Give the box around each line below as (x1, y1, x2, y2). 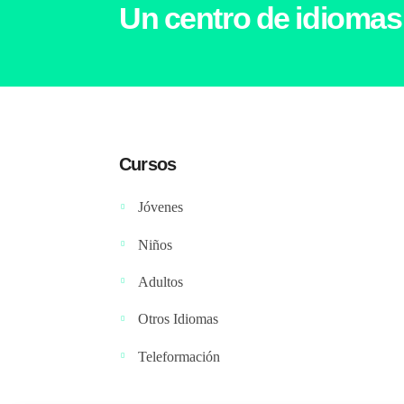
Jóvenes (138, 199, 183, 216)
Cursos (119, 153, 177, 174)
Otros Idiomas (138, 311, 218, 327)
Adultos (138, 273, 183, 289)
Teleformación (138, 348, 220, 364)
